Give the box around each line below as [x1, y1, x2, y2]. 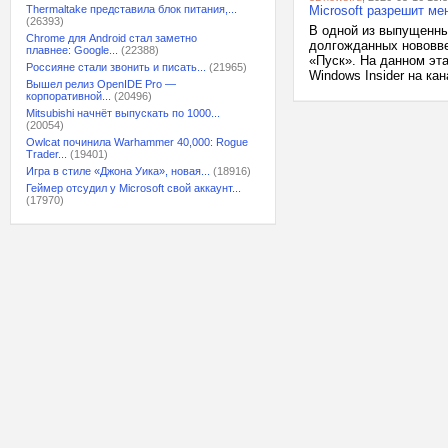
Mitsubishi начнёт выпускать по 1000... [26, 107, 220, 119]
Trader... [26, 148, 67, 160]
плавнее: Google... [26, 44, 118, 56]
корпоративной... [26, 90, 111, 102]
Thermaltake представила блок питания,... [26, 3, 237, 15]
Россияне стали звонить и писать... [26, 61, 206, 73]
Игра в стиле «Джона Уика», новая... [26, 165, 210, 177]
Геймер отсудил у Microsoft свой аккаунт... [26, 182, 241, 194]
